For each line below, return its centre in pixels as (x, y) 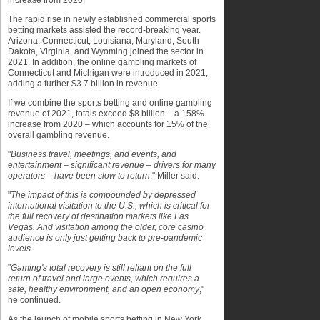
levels (19, 249)
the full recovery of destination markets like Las (98, 216)
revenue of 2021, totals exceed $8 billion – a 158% (106, 114)
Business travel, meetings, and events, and (94, 154)
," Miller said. (175, 176)
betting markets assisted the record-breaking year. (104, 30)
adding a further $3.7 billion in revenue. (84, 84)
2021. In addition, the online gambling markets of (102, 62)
